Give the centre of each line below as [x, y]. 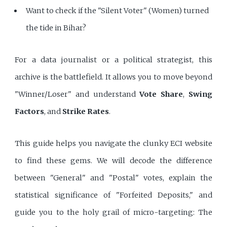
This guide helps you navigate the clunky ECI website [113, 144]
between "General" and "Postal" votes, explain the [113, 178]
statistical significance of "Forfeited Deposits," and [113, 195]
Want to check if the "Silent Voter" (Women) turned [118, 10]
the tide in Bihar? [56, 28]
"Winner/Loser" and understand [77, 94]
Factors [30, 111]
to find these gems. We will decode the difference [113, 161]
